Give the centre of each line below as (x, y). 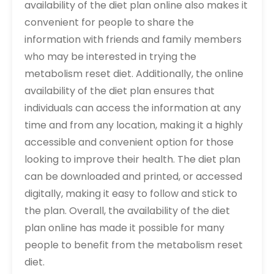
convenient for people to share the (109, 23)
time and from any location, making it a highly (134, 125)
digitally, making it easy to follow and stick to (131, 194)
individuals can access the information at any (133, 108)
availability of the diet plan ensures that (120, 91)
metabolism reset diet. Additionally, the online (134, 74)
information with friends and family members (133, 40)
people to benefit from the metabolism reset (134, 245)
